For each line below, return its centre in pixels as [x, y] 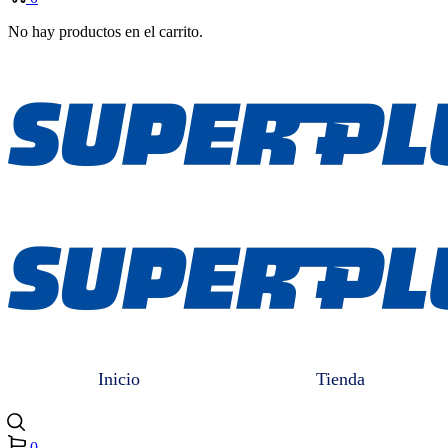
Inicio [118, 379]
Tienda [340, 379]
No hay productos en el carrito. [105, 32]
